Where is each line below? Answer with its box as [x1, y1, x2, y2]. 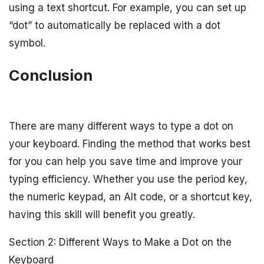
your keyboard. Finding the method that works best [9, 137, 250, 150]
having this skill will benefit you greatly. [9, 208, 195, 220]
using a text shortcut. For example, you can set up [9, 2, 246, 14]
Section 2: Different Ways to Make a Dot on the [9, 236, 232, 248]
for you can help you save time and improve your [9, 155, 242, 167]
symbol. [9, 37, 45, 49]
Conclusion [9, 66, 93, 85]
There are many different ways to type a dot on [9, 120, 233, 132]
